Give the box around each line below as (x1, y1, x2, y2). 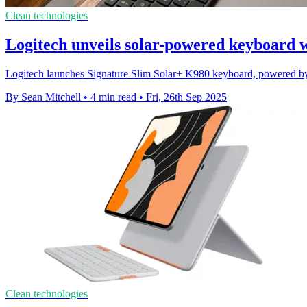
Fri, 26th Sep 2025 (146, 90, 227, 103)
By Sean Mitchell (5, 90, 81, 103)
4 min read (90, 90, 136, 103)
